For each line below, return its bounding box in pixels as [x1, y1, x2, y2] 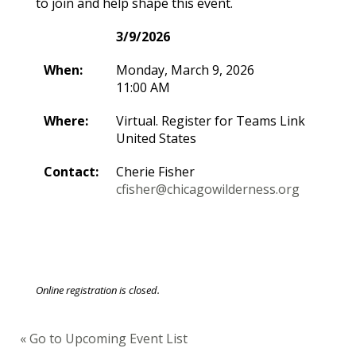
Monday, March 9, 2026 [116, 61, 254, 79]
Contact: [44, 163, 99, 180]
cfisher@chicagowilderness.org [116, 180, 300, 198]
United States [116, 130, 196, 147]
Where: [44, 112, 88, 130]
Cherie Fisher [116, 163, 195, 180]
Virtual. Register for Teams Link [116, 112, 305, 130]
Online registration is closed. [36, 283, 160, 297]
